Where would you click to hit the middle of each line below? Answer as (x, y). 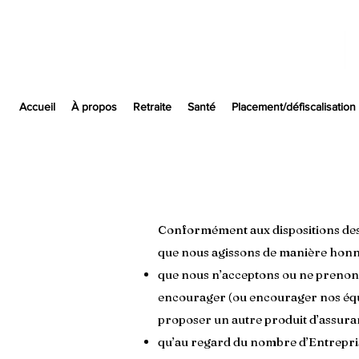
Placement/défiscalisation (294, 107)
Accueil (37, 107)
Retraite (152, 107)
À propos (94, 107)
